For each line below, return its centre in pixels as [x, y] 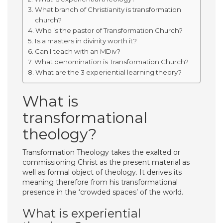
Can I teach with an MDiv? [77, 51]
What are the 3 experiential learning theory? [108, 72]
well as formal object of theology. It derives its [102, 172]
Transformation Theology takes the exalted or [101, 152]
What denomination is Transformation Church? [111, 62]
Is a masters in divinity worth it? [86, 41]
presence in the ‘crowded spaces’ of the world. [103, 192]
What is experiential [82, 213]
